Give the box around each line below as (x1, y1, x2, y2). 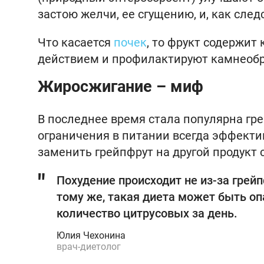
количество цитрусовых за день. (57, 206, 237, 220)
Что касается (38, 35, 114, 49)
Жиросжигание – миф (38, 77, 203, 96)
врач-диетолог (57, 241, 121, 252)
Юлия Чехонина (57, 230, 126, 241)
